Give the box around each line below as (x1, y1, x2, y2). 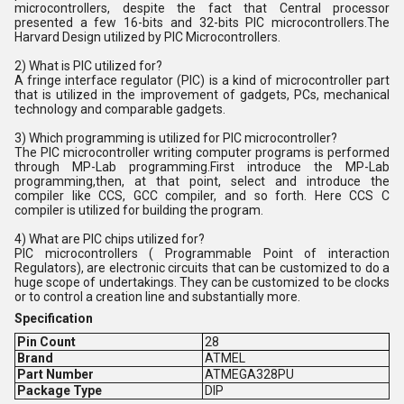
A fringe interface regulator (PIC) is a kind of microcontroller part (14, 72, 390, 87)
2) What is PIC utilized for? (14, 58, 162, 73)
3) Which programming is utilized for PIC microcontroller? (14, 130, 337, 145)
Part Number (16, 366, 94, 381)
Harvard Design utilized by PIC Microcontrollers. (14, 29, 280, 44)
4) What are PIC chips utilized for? (14, 231, 205, 246)
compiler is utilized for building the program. (14, 202, 263, 217)
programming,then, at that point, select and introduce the (14, 173, 390, 188)
